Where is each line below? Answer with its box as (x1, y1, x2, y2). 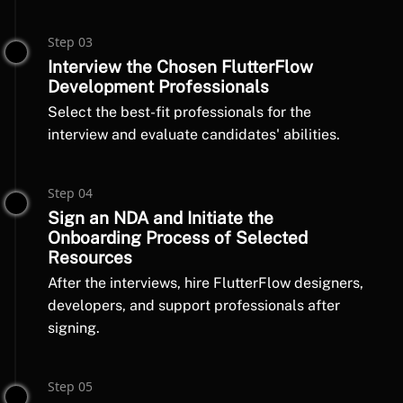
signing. (48, 319, 100, 336)
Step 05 (48, 378, 93, 395)
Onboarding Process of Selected (48, 228, 308, 247)
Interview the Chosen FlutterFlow (48, 57, 313, 76)
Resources (48, 247, 132, 267)
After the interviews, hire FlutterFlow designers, (48, 274, 363, 291)
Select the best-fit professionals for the (48, 103, 311, 121)
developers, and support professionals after (48, 297, 340, 314)
